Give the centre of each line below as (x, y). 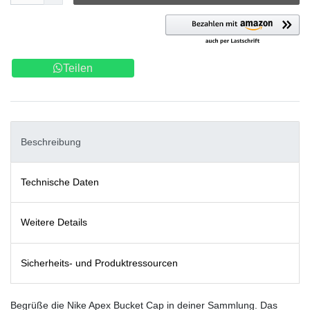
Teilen (78, 69)
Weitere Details (54, 222)
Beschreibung (51, 142)
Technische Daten (60, 182)
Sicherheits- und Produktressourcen (99, 263)
